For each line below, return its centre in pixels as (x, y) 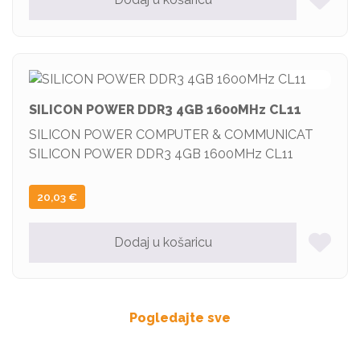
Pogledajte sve (180, 317)
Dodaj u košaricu (163, 242)
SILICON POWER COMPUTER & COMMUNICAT (171, 134)
